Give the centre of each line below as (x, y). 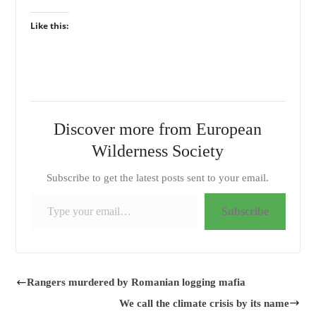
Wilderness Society (158, 151)
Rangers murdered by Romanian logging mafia (136, 282)
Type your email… (35, 193)
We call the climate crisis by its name (205, 303)
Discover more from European (158, 129)
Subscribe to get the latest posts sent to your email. (158, 178)
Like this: (49, 26)
